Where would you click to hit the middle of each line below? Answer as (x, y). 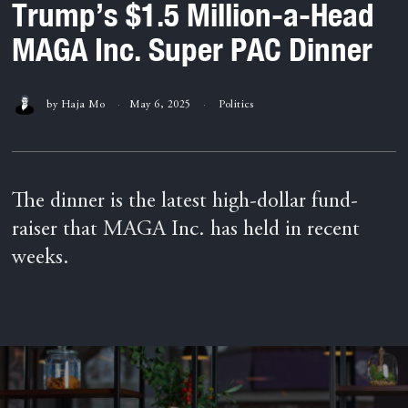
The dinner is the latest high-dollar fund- (185, 203)
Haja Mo (83, 104)
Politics (236, 104)
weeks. (41, 259)
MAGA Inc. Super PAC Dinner (193, 49)
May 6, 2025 (160, 104)
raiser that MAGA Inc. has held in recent (186, 231)
